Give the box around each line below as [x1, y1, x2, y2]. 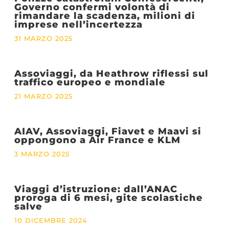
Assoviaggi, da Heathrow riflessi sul [14, 67, 209, 79]
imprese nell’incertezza [14, 18, 143, 30]
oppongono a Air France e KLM [14, 134, 180, 145]
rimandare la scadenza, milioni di [14, 10, 195, 21]
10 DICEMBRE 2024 [14, 216, 87, 224]
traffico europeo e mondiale [14, 76, 166, 87]
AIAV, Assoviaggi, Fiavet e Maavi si [14, 125, 201, 136]
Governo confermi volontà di [14, 1, 170, 12]
